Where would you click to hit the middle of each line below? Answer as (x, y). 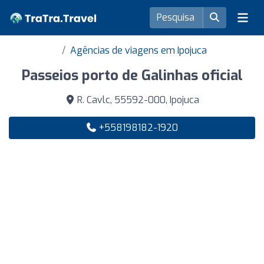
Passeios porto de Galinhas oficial (132, 75)
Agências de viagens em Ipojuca (138, 50)
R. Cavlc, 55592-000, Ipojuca (137, 100)
